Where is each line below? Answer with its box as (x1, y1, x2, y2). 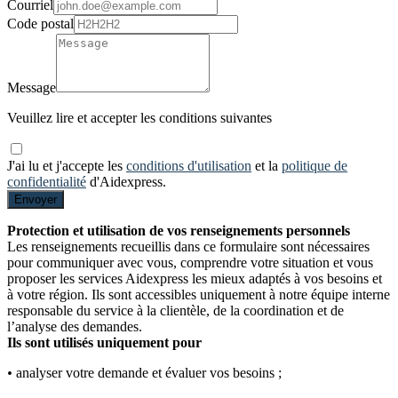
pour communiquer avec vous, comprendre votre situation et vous (7, 255, 373, 271)
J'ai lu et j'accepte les (7, 158, 123, 174)
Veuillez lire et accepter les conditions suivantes (7, 110, 272, 126)
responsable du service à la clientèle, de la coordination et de (7, 303, 344, 319)
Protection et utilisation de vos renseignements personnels (7, 223, 350, 239)
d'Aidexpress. (90, 174, 166, 190)
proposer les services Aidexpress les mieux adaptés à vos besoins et (7, 271, 382, 287)
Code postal (7, 16, 74, 32)
